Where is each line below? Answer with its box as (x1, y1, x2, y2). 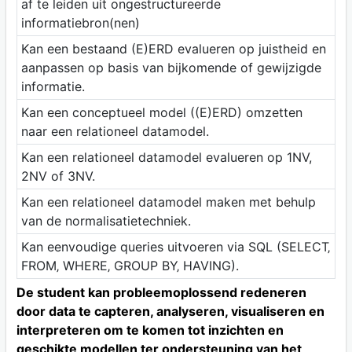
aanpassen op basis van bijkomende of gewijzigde (20, 59, 321, 75)
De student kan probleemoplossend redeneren (16, 284, 306, 300)
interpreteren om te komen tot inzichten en (16, 321, 284, 338)
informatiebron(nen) (20, 14, 140, 31)
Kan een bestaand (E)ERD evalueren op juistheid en (20, 40, 326, 57)
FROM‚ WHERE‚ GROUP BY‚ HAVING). (20, 257, 239, 273)
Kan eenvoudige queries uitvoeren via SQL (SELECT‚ (20, 238, 330, 255)
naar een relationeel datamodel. (20, 123, 209, 139)
